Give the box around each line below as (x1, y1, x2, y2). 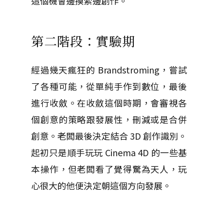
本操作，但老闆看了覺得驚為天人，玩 (31, 163, 187, 175)
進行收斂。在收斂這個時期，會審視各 (31, 96, 187, 109)
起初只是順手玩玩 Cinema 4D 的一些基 (31, 146, 187, 159)
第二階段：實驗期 (31, 32, 135, 50)
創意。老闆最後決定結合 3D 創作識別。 (31, 129, 187, 142)
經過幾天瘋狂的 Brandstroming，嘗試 (31, 63, 187, 76)
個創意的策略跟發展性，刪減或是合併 (31, 113, 187, 126)
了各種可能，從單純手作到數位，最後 (31, 80, 187, 92)
